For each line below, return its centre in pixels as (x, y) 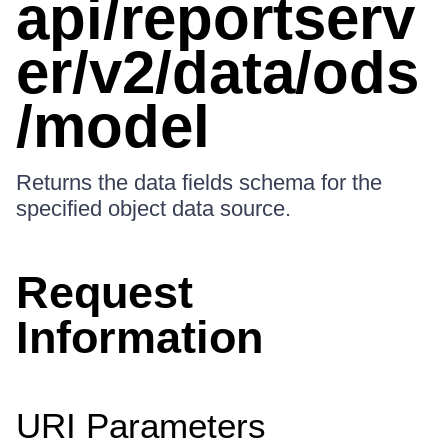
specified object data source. (153, 208)
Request (104, 292)
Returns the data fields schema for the (199, 182)
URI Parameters (141, 425)
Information (139, 337)
